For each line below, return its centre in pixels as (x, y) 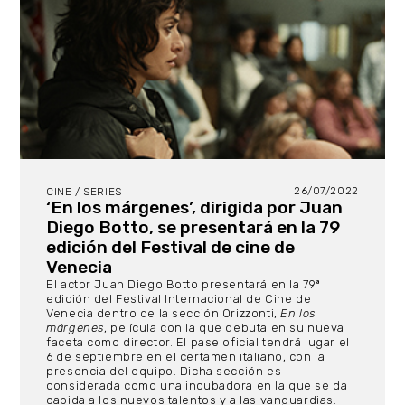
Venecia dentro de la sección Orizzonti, (164, 313)
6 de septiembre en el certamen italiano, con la (186, 356)
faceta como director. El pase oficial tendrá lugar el (198, 342)
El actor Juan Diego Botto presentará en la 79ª (184, 284)
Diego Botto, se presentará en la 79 (193, 227)
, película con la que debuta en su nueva (224, 327)
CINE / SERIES (84, 191)
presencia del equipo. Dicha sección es (164, 371)
